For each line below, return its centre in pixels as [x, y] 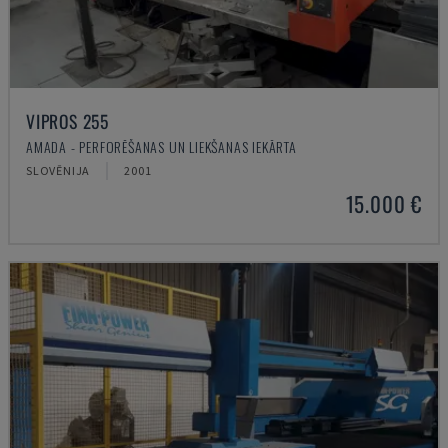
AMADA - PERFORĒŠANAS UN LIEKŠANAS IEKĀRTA [161, 146]
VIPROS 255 [67, 121]
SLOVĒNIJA [58, 170]
